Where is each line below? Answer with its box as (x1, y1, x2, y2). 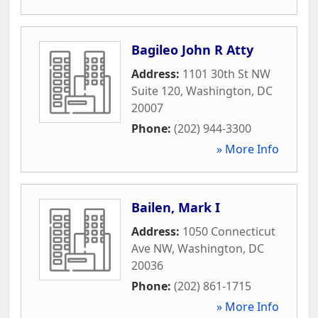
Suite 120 (131, 82, 180, 99)
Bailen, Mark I (131, 198, 220, 216)
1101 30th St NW (182, 65, 270, 82)
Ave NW (131, 240, 172, 256)
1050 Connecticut (182, 223, 275, 239)
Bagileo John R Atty (131, 40, 253, 58)
